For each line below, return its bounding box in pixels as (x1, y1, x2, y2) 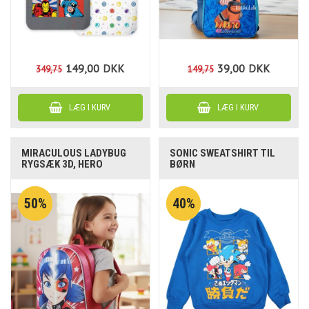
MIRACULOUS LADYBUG (21, 146, 127, 159)
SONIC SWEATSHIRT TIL (170, 146, 276, 159)
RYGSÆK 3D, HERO (21, 157, 103, 170)
